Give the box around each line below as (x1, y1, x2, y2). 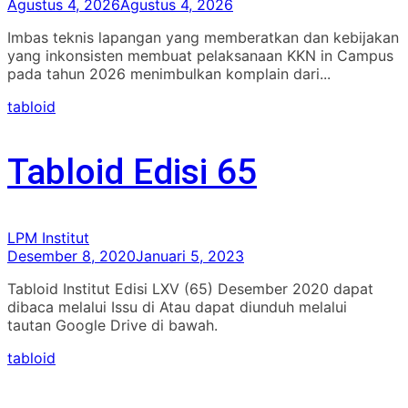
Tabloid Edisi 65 (7, 151, 257, 194)
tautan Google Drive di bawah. (7, 316, 222, 335)
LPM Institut (7, 229, 89, 248)
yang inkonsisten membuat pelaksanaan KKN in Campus (7, 46, 393, 66)
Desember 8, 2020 (7, 247, 136, 266)
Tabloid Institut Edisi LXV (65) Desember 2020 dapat (7, 280, 373, 299)
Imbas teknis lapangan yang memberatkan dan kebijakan (7, 28, 399, 47)
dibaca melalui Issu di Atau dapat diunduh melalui (7, 298, 347, 317)
